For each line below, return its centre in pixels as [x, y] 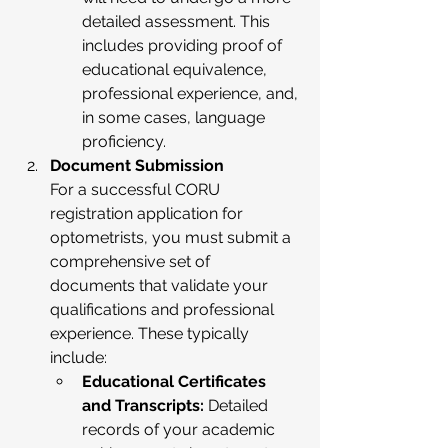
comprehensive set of [132, 261]
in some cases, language [175, 117]
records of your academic [180, 429]
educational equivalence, [176, 69]
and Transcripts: [143, 405]
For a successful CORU [137, 189]
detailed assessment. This [178, 21]
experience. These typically [151, 333]
